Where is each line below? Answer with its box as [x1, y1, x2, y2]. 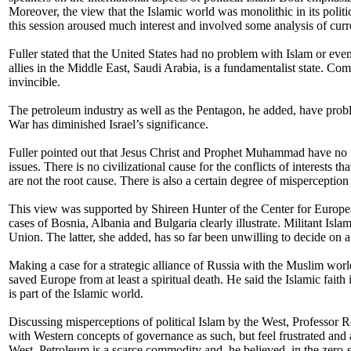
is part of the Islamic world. [9, 287, 143, 300]
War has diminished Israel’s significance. [9, 118, 208, 131]
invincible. [9, 75, 60, 89]
